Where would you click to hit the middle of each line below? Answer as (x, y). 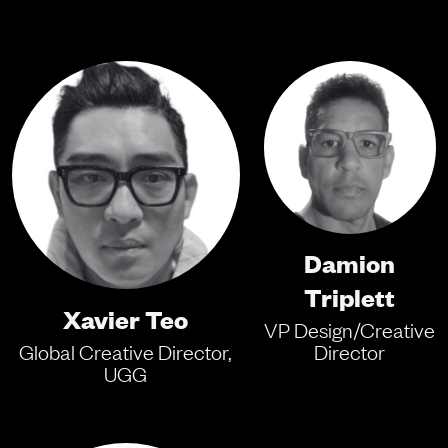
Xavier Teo (126, 317)
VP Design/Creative (350, 330)
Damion (350, 262)
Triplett (350, 296)
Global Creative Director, (126, 351)
